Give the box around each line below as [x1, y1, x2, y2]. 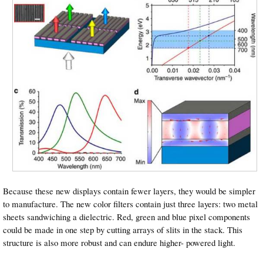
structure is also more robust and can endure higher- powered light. [3, 237, 235, 249]
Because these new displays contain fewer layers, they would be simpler [3, 185, 255, 197]
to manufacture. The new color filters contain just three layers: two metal [3, 198, 258, 210]
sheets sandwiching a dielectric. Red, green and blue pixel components [3, 211, 250, 223]
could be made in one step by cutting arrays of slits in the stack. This [3, 224, 242, 236]
